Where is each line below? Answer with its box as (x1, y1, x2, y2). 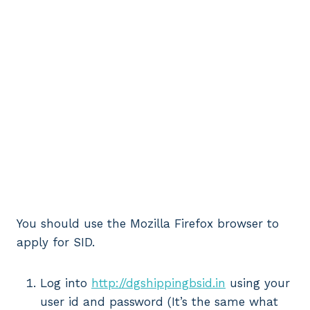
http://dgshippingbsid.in (91, 275, 226, 290)
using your (226, 275, 290, 290)
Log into (40, 275, 91, 290)
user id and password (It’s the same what (40, 294, 278, 309)
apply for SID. (17, 235, 95, 249)
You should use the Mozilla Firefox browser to (17, 216, 279, 230)
